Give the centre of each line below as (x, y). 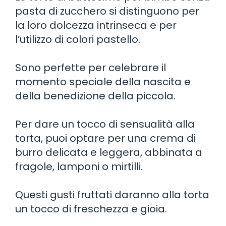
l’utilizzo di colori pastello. (78, 39)
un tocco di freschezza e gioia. (91, 209)
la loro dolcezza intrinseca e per (96, 25)
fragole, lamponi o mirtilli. (79, 166)
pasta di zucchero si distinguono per (107, 11)
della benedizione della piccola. (95, 96)
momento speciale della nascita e (103, 81)
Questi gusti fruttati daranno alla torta (112, 194)
